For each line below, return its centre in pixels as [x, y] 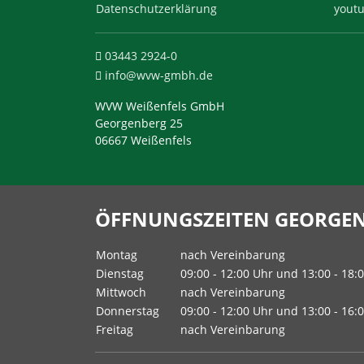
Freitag [115, 329]
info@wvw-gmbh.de [159, 75]
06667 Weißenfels [143, 140]
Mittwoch [121, 292]
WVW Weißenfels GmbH [160, 106]
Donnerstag [128, 311]
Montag [117, 255]
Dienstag [120, 273]
